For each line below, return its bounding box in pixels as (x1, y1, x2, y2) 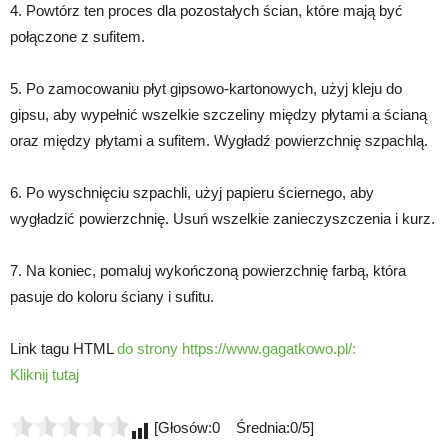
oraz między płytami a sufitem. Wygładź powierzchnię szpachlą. (10, 132, 428, 149)
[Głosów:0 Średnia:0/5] (150, 419, 314, 436)
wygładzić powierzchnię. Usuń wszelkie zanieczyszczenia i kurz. (10, 210, 435, 227)
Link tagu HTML (10, 340, 117, 357)
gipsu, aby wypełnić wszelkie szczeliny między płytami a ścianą (10, 106, 427, 123)
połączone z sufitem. (10, 28, 145, 45)
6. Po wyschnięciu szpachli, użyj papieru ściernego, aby (10, 184, 374, 201)
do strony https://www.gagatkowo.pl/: (117, 340, 356, 357)
